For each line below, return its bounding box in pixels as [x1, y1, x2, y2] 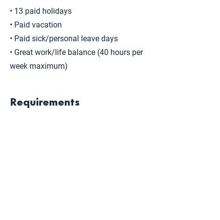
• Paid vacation [10, 20, 62, 29]
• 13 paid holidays [10, 6, 72, 16]
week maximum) [10, 61, 68, 71]
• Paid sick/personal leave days [10, 34, 118, 43]
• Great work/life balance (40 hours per [10, 48, 143, 57]
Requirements [10, 93, 80, 109]
